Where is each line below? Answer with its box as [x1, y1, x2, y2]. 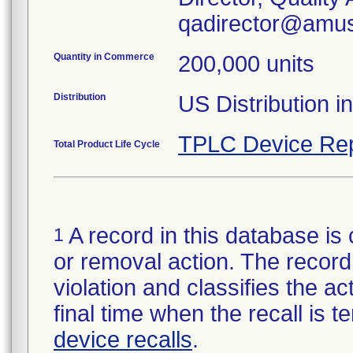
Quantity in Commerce [54, 51, 154, 62]
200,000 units [178, 51, 314, 76]
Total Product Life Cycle [54, 139, 160, 150]
